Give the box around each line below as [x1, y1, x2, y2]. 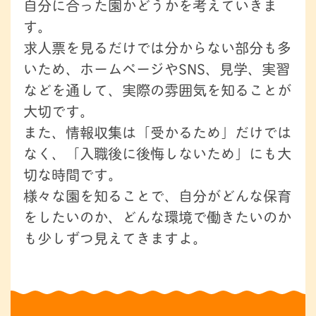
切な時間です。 [23, 163, 122, 186]
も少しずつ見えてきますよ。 [23, 226, 207, 249]
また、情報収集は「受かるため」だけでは [23, 121, 291, 143]
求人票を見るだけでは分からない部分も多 [23, 36, 291, 59]
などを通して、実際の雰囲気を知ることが [23, 78, 291, 101]
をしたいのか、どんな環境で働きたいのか [23, 205, 291, 228]
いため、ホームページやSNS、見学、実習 [23, 57, 290, 80]
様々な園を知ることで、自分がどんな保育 [23, 184, 291, 207]
